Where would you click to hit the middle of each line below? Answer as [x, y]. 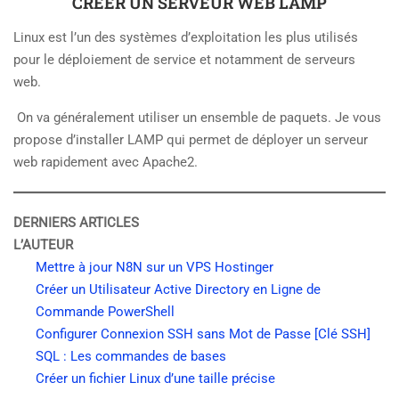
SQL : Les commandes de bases [131, 357]
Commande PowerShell [105, 312]
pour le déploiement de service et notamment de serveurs [184, 60]
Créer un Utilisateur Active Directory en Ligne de [178, 290]
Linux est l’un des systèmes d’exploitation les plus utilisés [186, 38]
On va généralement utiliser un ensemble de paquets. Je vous [197, 118]
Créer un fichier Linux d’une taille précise [155, 379]
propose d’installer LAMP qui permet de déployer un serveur [191, 140]
